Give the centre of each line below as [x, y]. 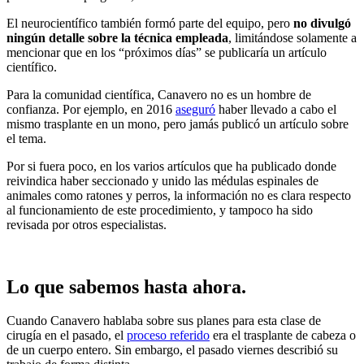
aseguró [195, 109]
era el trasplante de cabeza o [283, 336]
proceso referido [168, 336]
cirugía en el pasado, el [67, 336]
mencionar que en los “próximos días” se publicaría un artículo [167, 52]
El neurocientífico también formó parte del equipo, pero [150, 23]
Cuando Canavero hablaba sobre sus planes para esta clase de [164, 321]
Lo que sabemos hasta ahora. [126, 286]
